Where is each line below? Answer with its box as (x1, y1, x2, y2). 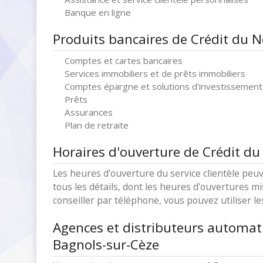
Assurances (65, 106, 113, 118)
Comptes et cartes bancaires (65, 55, 183, 66)
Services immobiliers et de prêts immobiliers (65, 68, 245, 79)
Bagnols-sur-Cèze (53, 235, 159, 254)
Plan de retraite (65, 119, 129, 131)
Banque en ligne (65, 6, 131, 18)
